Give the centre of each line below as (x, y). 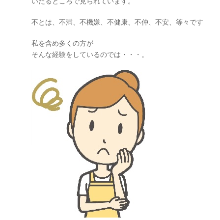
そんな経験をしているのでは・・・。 (90, 55)
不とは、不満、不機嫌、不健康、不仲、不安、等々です (117, 22)
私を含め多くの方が (62, 43)
